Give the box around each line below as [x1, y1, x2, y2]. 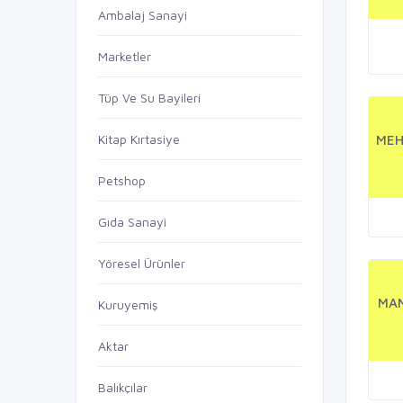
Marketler [98, 49, 151, 64]
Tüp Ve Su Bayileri [98, 90, 201, 105]
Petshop [98, 173, 146, 188]
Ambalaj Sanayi [98, 7, 187, 22]
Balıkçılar [98, 380, 148, 395]
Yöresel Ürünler [98, 255, 185, 271]
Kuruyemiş [98, 297, 157, 312]
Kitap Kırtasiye [98, 131, 180, 147]
